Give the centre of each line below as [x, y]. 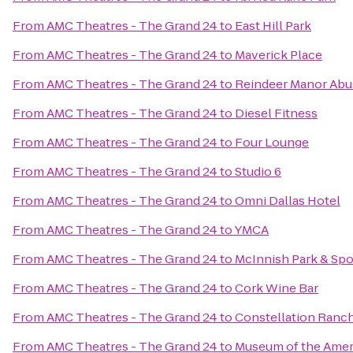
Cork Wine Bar [277, 288]
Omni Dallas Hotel [288, 201]
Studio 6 [258, 171]
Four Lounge [272, 142]
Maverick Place [279, 55]
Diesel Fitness [276, 113]
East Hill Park [273, 26]
